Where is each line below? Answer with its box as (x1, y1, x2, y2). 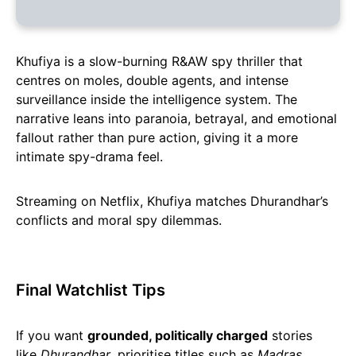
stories (268, 327, 312, 344)
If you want (16, 327, 87, 344)
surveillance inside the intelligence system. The (16, 91, 297, 108)
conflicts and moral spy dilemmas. (16, 212, 222, 229)
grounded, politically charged (87, 327, 268, 344)
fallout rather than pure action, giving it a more (16, 130, 298, 146)
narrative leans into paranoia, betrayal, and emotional (16, 110, 337, 127)
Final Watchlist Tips (16, 281, 165, 300)
